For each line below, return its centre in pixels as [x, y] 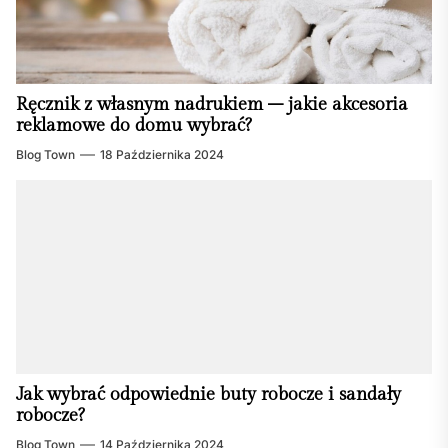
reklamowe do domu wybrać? [134, 126]
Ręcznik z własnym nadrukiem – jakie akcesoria [212, 105]
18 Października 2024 [162, 155]
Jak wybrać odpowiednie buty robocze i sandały [208, 395]
